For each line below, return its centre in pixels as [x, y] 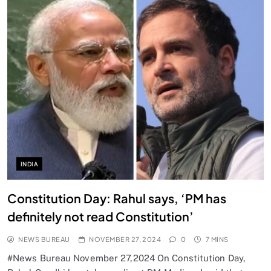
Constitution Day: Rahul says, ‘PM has [117, 198]
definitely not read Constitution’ [100, 216]
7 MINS [217, 239]
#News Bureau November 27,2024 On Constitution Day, [127, 258]
